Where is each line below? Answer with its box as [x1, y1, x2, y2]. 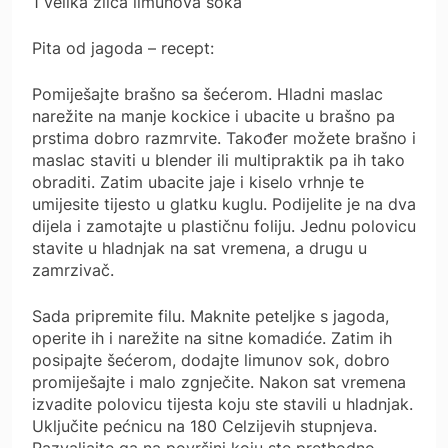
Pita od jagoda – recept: [32, 37, 214, 58]
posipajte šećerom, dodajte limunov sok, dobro [32, 349, 390, 370]
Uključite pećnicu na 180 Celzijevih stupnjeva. [32, 415, 377, 436]
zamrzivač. [32, 259, 114, 280]
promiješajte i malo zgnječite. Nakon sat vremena [32, 371, 406, 392]
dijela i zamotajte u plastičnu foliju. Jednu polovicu [32, 215, 416, 236]
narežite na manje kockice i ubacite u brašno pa [32, 105, 395, 126]
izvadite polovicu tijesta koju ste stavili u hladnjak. [32, 393, 413, 414]
